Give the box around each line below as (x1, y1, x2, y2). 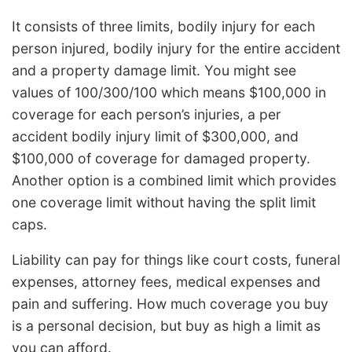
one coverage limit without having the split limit (12, 193, 316, 211)
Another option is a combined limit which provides (12, 171, 336, 189)
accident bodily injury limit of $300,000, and (12, 127, 299, 145)
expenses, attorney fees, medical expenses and (12, 273, 321, 291)
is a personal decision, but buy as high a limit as (12, 317, 321, 335)
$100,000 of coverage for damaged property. (12, 149, 310, 167)
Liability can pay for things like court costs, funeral (12, 251, 340, 269)
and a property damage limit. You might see (12, 61, 296, 79)
